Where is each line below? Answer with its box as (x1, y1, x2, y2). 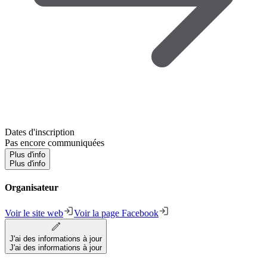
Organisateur (5, 182, 58, 193)
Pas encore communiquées (5, 137, 104, 148)
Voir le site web (5, 208, 63, 219)
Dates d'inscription (5, 126, 74, 137)
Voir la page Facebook (74, 208, 159, 219)
